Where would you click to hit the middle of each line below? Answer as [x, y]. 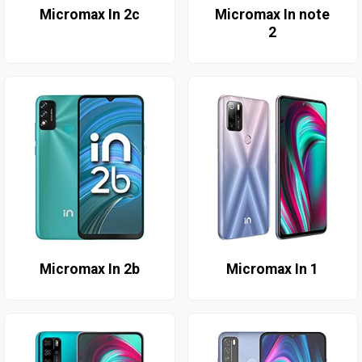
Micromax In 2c [89, 15]
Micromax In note [273, 15]
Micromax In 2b [89, 269]
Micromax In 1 [273, 269]
